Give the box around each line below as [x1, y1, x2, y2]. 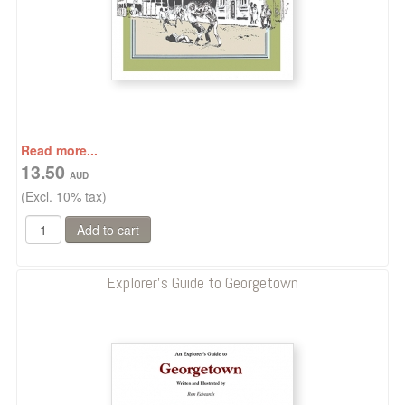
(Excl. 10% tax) [21, 187, 107, 205]
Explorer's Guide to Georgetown [107, 272, 298, 293]
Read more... [21, 141, 98, 159]
